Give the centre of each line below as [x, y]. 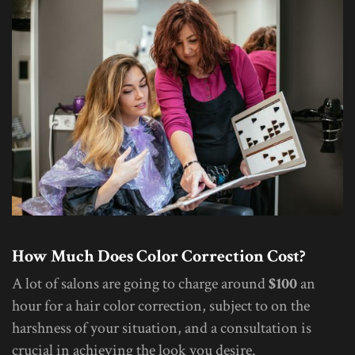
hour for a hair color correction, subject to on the [161, 306]
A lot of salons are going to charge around [140, 284]
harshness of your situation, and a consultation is [162, 328]
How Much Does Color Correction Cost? [159, 257]
